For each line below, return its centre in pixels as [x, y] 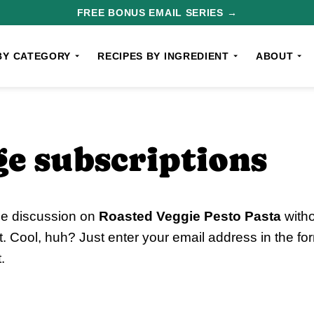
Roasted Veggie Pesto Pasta [190, 216]
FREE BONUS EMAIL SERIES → [157, 13]
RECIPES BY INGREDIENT [163, 56]
